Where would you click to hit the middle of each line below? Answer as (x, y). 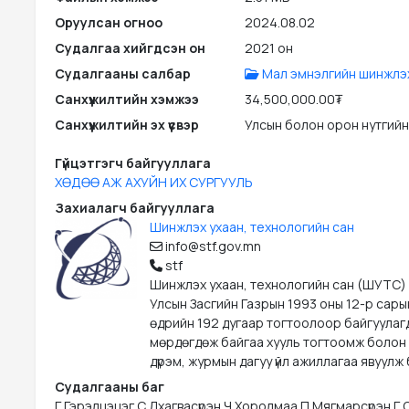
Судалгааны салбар (123, 74)
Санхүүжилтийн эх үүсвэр (127, 125)
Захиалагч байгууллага (135, 208)
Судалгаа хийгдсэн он (130, 48)
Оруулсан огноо (109, 23)
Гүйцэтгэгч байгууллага (133, 163)
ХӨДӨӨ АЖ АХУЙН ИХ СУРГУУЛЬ (154, 183)
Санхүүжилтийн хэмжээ (127, 100)
